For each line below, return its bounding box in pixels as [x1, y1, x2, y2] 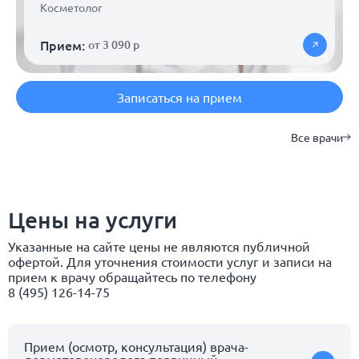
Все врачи [291, 129, 343, 144]
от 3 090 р [88, 36, 139, 52]
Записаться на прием [117, 88, 242, 105]
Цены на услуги [8, 205, 177, 233]
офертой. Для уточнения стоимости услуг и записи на [8, 252, 332, 269]
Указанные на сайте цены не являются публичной [8, 237, 310, 254]
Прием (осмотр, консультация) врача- [24, 337, 248, 354]
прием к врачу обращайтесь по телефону [8, 268, 256, 284]
